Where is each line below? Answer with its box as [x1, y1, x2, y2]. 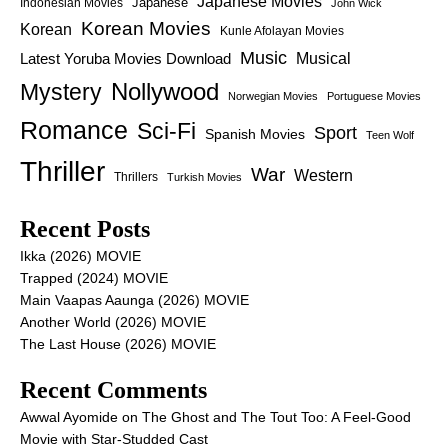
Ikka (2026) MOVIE [20, 248, 141, 264]
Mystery [20, 79, 102, 105]
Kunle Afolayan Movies [220, 24, 344, 38]
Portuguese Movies [327, 90, 421, 102]
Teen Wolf [366, 129, 414, 141]
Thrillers [114, 170, 158, 183]
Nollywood [111, 78, 219, 105]
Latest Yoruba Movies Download [20, 50, 231, 67]
